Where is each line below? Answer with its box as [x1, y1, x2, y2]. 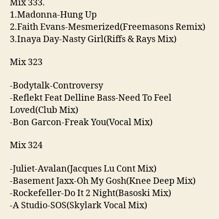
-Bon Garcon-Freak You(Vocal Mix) [10, 116, 153, 128]
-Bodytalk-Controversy [10, 80, 103, 91]
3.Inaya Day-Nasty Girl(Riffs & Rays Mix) [10, 33, 176, 45]
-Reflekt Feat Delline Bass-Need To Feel [10, 92, 172, 104]
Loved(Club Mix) [10, 104, 78, 116]
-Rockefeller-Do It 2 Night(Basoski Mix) [10, 187, 171, 199]
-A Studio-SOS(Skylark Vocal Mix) [10, 199, 147, 211]
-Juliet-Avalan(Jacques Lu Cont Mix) [10, 163, 156, 175]
